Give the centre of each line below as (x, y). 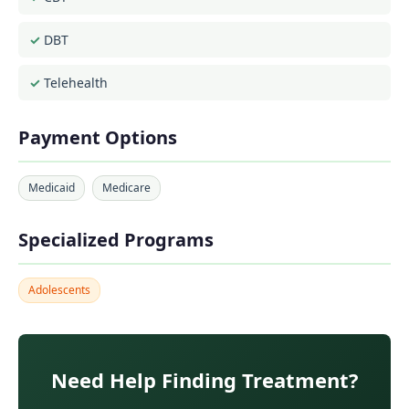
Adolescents (59, 290)
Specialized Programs (116, 240)
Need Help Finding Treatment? (204, 380)
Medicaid (52, 188)
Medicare (126, 188)
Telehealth (76, 83)
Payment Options (98, 137)
